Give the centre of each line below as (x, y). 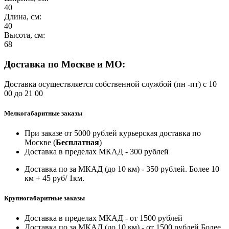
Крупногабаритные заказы (44, 198)
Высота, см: (25, 35)
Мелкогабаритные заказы (43, 113)
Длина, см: (23, 17)
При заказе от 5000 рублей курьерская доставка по (113, 133)
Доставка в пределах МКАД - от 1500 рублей (104, 218)
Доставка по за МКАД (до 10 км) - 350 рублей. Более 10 (122, 169)
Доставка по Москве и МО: (65, 64)
